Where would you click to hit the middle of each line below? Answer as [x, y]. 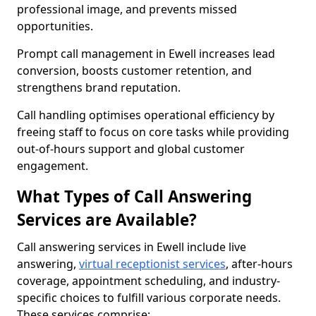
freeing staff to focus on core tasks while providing [153, 132]
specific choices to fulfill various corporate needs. [149, 298]
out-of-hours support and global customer [131, 149]
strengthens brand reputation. [99, 87]
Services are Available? [107, 220]
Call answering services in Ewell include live [132, 247]
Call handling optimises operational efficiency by [146, 115]
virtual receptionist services [152, 264]
